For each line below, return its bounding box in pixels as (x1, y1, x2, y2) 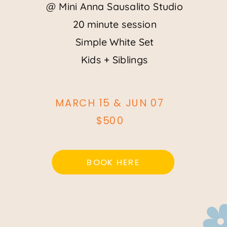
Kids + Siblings (81, 53, 148, 66)
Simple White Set (75, 35, 154, 49)
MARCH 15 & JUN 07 (55, 95, 166, 110)
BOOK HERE (86, 156, 140, 168)
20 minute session (72, 17, 157, 31)
